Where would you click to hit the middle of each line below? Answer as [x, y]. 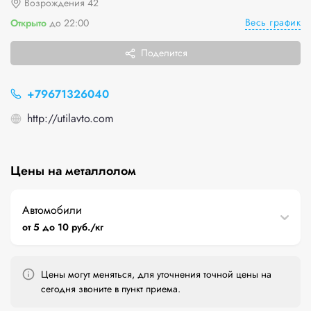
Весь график [272, 22]
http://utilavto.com [70, 118]
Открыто [28, 23]
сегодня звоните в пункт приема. [111, 289]
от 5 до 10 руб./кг [63, 227]
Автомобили [52, 210]
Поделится [164, 53]
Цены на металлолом [73, 171]
